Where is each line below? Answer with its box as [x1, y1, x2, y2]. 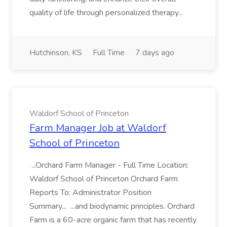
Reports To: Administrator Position [29, 187, 152, 198]
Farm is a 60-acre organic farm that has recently [29, 214, 197, 225]
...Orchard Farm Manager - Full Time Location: [29, 160, 188, 171]
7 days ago [135, 47, 174, 58]
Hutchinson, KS [29, 47, 82, 58]
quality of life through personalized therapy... [29, 7, 183, 18]
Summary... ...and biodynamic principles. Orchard [29, 201, 195, 212]
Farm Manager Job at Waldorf [29, 121, 166, 135]
